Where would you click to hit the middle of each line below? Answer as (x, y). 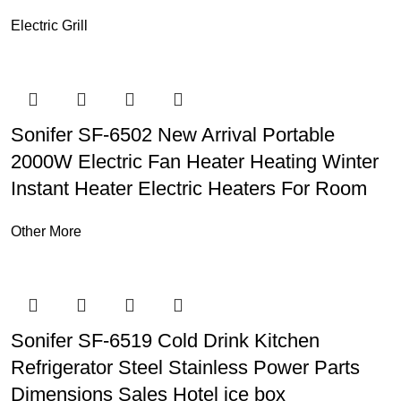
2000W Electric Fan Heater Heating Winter (194, 162)
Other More (46, 231)
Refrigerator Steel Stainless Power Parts (185, 367)
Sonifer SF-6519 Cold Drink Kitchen (165, 341)
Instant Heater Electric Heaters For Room (188, 188)
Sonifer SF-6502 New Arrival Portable (172, 135)
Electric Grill (49, 26)
